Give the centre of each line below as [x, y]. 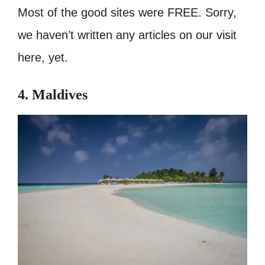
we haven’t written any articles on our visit [127, 35]
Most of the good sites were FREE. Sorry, [127, 13]
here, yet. [43, 58]
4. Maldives [53, 95]
